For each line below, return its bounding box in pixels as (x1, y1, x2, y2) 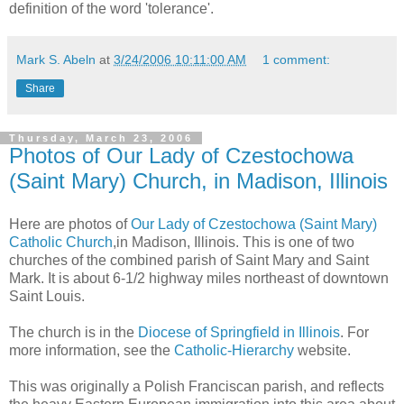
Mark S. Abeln (16, 51, 96, 67)
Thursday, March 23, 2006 (9, 132, 193, 143)
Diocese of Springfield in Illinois (138, 324, 340, 340)
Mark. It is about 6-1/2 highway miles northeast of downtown (9, 270, 389, 286)
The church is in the (9, 324, 138, 340)
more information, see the (9, 342, 174, 358)
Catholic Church (9, 234, 113, 250)
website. (294, 342, 351, 358)
